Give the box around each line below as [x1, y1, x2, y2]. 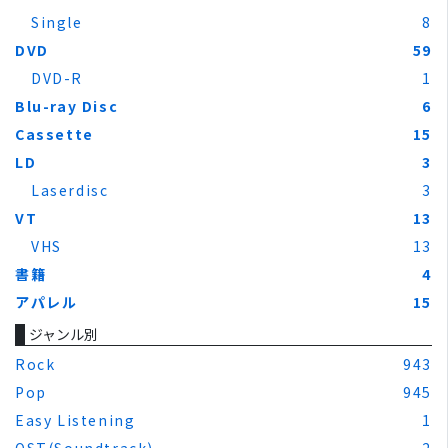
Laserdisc [31, 179, 109, 200]
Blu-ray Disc [15, 95, 119, 116]
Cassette [15, 123, 94, 144]
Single [31, 11, 83, 32]
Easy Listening [15, 409, 136, 430]
